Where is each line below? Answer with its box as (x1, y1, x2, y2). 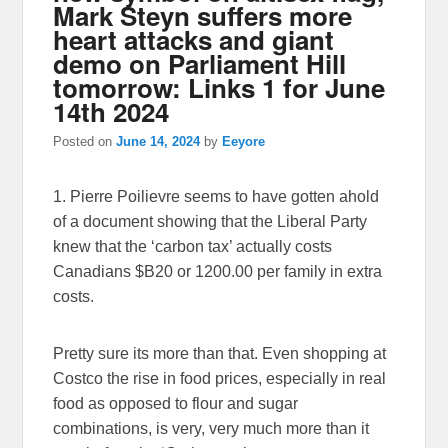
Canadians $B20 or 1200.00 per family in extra (53, 263, 383, 281)
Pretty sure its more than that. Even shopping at (53, 345, 387, 363)
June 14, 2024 (116, 134, 201, 150)
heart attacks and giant (53, 20, 335, 58)
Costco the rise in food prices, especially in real (53, 370, 387, 388)
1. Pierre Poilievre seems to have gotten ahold (53, 188, 380, 206)
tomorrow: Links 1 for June (53, 68, 386, 106)
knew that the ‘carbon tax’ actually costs (53, 238, 333, 256)
